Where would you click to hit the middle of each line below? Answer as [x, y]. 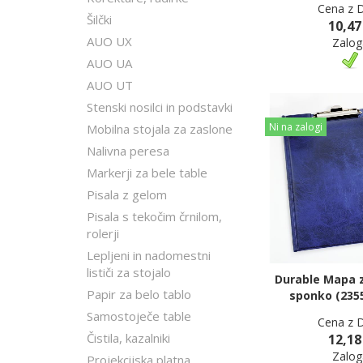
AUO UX [109, 41]
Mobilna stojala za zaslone [160, 129]
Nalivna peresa [128, 151]
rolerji [103, 233]
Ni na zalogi [296, 127]
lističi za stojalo [129, 272]
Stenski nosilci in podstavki [160, 107]
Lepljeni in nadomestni [149, 255]
